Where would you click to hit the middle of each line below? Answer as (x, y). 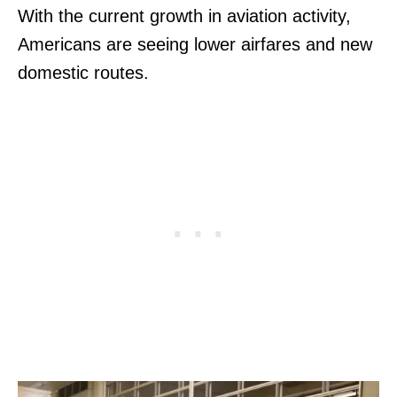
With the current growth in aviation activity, (184, 16)
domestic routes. (83, 72)
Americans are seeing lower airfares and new (195, 44)
